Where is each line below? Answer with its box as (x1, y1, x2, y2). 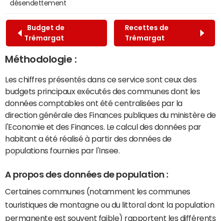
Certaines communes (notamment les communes (5, 187, 190, 196)
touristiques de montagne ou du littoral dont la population (5, 201, 215, 209)
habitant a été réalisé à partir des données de (5, 134, 172, 143)
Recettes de (124, 24, 169, 31)
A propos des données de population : (5, 170, 168, 179)
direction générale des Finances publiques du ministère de (5, 110, 216, 119)
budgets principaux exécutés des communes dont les (5, 87, 200, 95)
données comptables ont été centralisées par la (5, 99, 183, 107)
